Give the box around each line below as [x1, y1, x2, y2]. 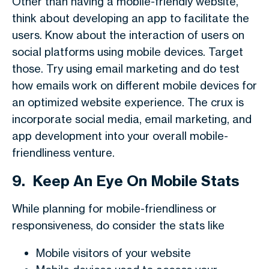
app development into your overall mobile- [12, 129, 228, 142]
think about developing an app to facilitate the [12, 11, 249, 25]
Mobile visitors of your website [36, 246, 191, 259]
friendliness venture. [12, 146, 115, 159]
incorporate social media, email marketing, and [12, 112, 252, 125]
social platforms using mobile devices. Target [12, 45, 243, 58]
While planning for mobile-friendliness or [12, 202, 217, 215]
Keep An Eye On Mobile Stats [32, 172, 239, 190]
